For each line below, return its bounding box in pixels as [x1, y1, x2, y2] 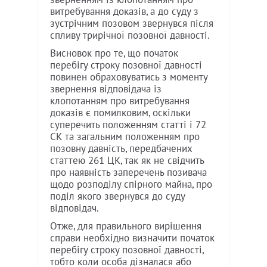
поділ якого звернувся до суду [50, 190, 185, 203]
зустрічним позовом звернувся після [50, 17, 213, 30]
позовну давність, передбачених [50, 142, 193, 155]
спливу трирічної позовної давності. [50, 29, 210, 42]
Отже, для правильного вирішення [50, 220, 201, 232]
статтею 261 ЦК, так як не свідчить [50, 154, 204, 167]
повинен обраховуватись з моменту [50, 71, 207, 83]
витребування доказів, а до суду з [50, 5, 198, 18]
